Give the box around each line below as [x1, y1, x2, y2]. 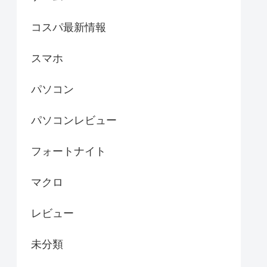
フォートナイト [31, 145, 106, 158]
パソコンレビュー [31, 114, 117, 127]
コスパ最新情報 [31, 21, 106, 34]
